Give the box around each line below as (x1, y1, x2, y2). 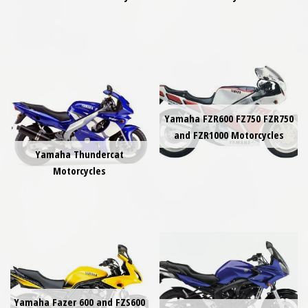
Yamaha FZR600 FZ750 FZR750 (164, 111, 294, 125)
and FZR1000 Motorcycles (173, 127, 284, 142)
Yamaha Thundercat (34, 147, 124, 162)
